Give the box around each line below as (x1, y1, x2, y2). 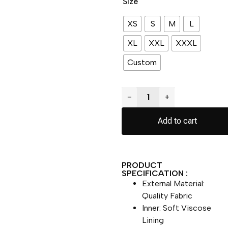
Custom (127, 57, 157, 67)
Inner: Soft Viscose (142, 203, 212, 213)
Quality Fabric (142, 190, 193, 201)
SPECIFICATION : (122, 168, 188, 178)
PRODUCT (122, 160, 163, 170)
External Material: (142, 178, 205, 188)
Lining (142, 215, 164, 225)
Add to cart (158, 116, 197, 126)
